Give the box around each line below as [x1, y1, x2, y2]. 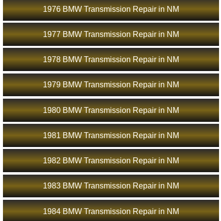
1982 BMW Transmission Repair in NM [42, 156, 179, 165]
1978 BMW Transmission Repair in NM [42, 55, 179, 64]
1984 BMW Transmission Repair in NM [42, 207, 179, 216]
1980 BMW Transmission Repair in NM [42, 106, 179, 114]
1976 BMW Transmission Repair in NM [42, 4, 179, 13]
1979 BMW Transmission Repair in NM [42, 80, 179, 89]
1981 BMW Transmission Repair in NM [42, 131, 179, 140]
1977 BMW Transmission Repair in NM [42, 30, 179, 38]
